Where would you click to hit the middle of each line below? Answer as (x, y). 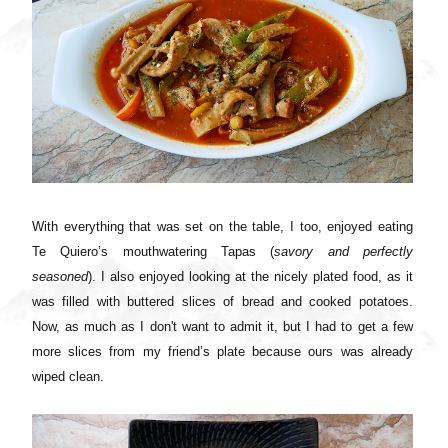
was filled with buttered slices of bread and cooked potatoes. (222, 301)
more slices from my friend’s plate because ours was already (222, 351)
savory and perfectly (343, 251)
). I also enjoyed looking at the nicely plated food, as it (250, 276)
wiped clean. (70, 376)
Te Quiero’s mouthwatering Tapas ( (153, 251)
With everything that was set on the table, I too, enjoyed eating (222, 226)
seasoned (60, 276)
